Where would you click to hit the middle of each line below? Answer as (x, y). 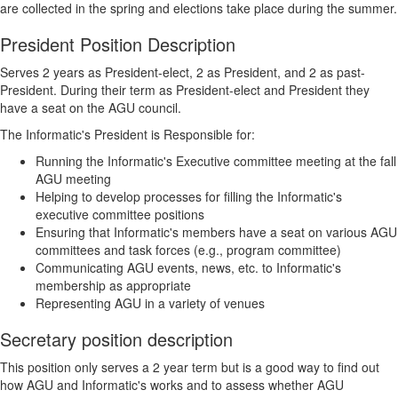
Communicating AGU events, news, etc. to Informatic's (188, 267)
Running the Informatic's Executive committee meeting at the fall (216, 161)
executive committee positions (120, 214)
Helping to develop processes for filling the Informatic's (189, 196)
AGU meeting (73, 179)
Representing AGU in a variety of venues (150, 303)
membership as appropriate (113, 285)
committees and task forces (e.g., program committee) (188, 250)
